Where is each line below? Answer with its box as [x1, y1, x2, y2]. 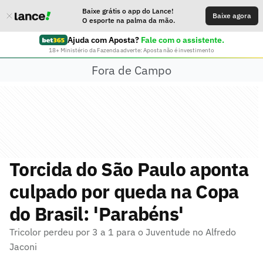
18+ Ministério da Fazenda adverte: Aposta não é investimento [49, 46, 214, 54]
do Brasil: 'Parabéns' [9, 201, 184, 226]
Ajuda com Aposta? [67, 35, 139, 45]
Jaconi [9, 241, 37, 252]
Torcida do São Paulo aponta [9, 157, 249, 181]
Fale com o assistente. [140, 35, 224, 45]
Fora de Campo [92, 62, 171, 78]
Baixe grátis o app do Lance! [82, 6, 174, 15]
